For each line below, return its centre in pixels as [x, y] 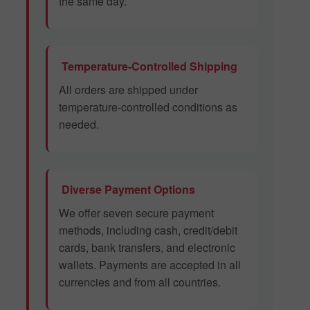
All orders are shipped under [128, 90]
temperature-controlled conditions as [148, 107]
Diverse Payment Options [127, 190]
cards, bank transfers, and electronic [147, 248]
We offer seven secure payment [136, 213]
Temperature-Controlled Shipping [148, 66]
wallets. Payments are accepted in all [150, 265]
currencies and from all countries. [140, 282]
